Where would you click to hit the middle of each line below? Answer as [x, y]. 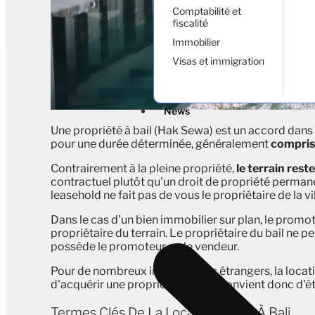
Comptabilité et [207, 11]
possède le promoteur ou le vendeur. [145, 247]
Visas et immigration [218, 61]
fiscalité [190, 23]
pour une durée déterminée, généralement [161, 144]
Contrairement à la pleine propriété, [143, 169]
